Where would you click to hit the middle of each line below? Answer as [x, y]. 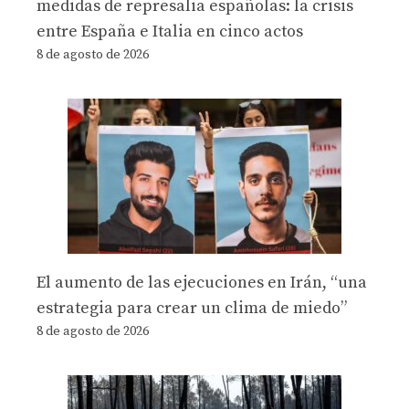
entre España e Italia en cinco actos [170, 32]
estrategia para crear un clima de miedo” [192, 309]
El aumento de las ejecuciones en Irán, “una [202, 283]
